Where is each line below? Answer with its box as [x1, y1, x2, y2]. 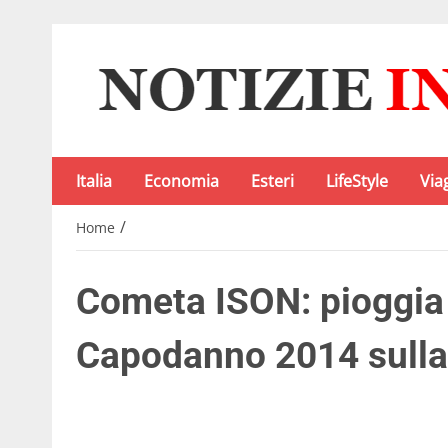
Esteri [251, 170, 294, 192]
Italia [76, 170, 112, 192]
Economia [144, 170, 219, 192]
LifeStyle [326, 170, 388, 192]
